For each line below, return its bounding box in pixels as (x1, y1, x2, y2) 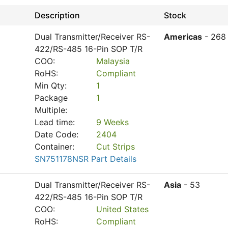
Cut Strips (96, 141, 135, 152)
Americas (164, 32, 202, 42)
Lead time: (35, 117, 75, 127)
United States (96, 204, 149, 214)
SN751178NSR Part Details (35, 154, 136, 164)
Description (35, 10, 80, 20)
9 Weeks (96, 117, 129, 127)
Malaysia (96, 56, 130, 66)
